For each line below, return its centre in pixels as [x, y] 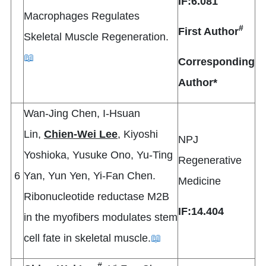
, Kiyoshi [138, 134]
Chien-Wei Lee [81, 134]
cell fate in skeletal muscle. [87, 238]
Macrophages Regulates [82, 16]
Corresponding [216, 62]
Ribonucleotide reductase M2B [96, 197]
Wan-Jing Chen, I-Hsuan [82, 114]
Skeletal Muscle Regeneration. [96, 37]
